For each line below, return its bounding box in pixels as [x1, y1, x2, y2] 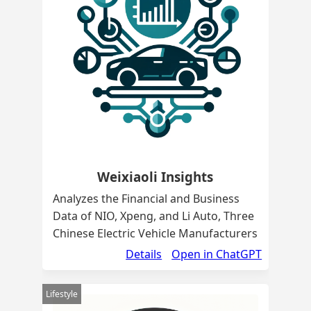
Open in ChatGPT [171, 246, 262, 262]
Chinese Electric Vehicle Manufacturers [52, 226, 258, 242]
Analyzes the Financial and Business [52, 191, 239, 207]
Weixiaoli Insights [97, 168, 214, 186]
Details [126, 246, 162, 262]
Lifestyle [45, 288, 78, 301]
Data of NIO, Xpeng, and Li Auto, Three [52, 208, 254, 224]
